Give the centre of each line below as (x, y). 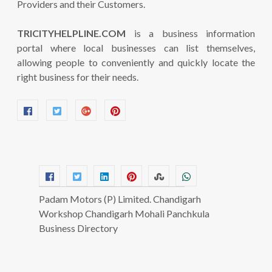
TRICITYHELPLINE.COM (71, 33)
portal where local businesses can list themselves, (136, 48)
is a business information (190, 33)
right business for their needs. (78, 77)
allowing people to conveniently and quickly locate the (136, 62)
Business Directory (78, 228)
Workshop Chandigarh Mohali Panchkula (124, 213)
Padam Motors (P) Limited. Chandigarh (120, 199)
